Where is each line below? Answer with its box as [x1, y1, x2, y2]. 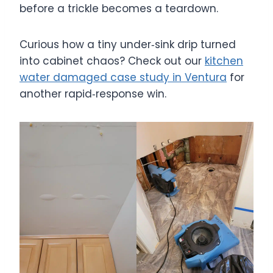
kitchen [205, 53, 243, 68]
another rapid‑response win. [19, 86, 166, 101]
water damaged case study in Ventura [19, 69, 227, 85]
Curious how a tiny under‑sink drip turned [19, 37, 236, 52]
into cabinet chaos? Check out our [19, 53, 205, 68]
